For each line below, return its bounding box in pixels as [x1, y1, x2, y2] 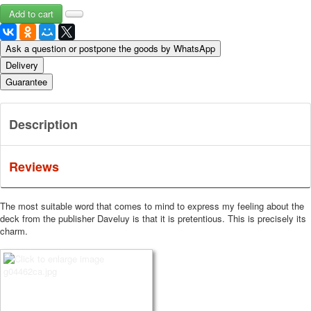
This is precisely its [228, 212, 306, 226]
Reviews [9, 158, 59, 176]
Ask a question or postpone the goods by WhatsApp [6, 42, 215, 56]
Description [9, 115, 78, 134]
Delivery [6, 58, 38, 72]
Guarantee [6, 75, 47, 89]
